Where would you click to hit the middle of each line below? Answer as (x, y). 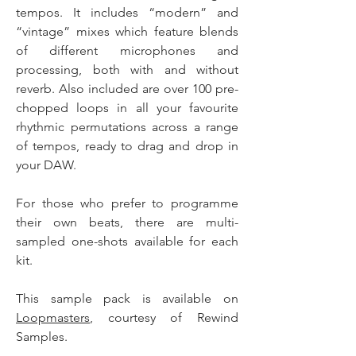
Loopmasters (53, 317)
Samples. (42, 337)
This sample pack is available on (127, 298)
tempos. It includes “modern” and (127, 12)
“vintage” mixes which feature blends (127, 31)
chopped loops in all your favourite (127, 108)
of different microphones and (127, 50)
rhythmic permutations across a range (127, 127)
